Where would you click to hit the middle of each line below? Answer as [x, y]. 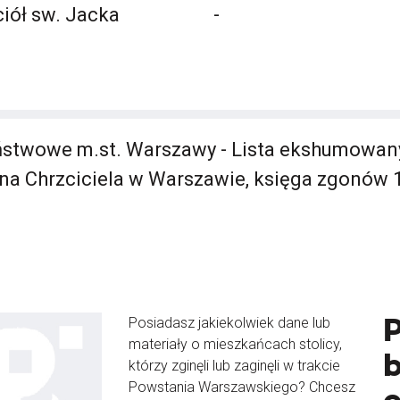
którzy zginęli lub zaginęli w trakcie [234, 366]
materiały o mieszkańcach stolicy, [235, 344]
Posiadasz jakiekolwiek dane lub [229, 323]
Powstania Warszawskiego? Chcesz [242, 387]
